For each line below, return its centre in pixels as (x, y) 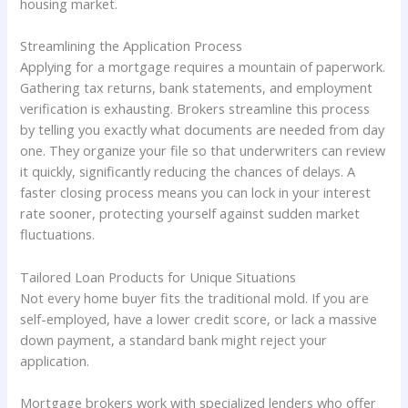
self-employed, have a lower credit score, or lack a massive (199, 318)
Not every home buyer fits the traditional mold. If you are (195, 297)
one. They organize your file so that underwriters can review (203, 151)
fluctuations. (58, 235)
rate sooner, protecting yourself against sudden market (190, 214)
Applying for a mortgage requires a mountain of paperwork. (203, 67)
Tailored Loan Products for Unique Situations (158, 276)
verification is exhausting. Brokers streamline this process (195, 109)
